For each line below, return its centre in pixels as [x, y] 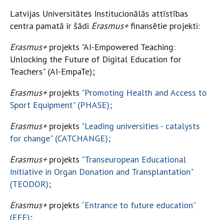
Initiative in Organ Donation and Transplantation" [101, 172]
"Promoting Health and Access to [144, 93]
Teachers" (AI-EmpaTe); [52, 71]
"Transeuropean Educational [134, 159]
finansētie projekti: [164, 26]
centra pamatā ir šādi [51, 26]
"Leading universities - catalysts [141, 126]
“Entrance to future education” [138, 205]
